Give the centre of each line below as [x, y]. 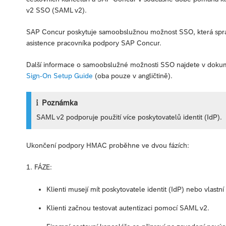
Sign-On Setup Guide [60, 76]
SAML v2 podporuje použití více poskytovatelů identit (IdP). [129, 117]
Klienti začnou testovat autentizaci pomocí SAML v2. [128, 208]
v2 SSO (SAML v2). [56, 10]
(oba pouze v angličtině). [133, 76]
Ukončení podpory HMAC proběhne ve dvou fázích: [108, 145]
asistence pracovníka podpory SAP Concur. [94, 43]
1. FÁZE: [39, 167]
